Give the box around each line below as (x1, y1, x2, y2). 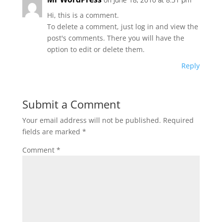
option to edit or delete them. (47, 45, 145, 54)
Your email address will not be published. (22, 115, 161, 125)
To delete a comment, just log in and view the (47, 22, 198, 31)
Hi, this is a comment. (47, 10, 119, 20)
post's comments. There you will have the (47, 33, 184, 43)
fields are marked (22, 127, 82, 136)
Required (163, 115, 194, 125)
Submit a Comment (22, 97, 120, 111)
